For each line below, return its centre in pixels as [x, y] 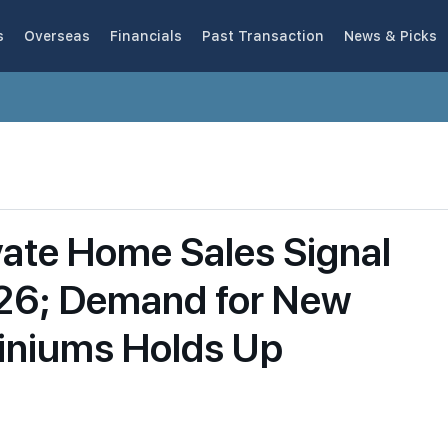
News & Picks [390, 35]
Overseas [57, 35]
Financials [146, 35]
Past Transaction [263, 35]
